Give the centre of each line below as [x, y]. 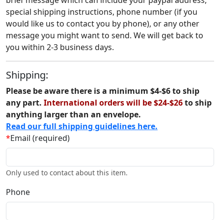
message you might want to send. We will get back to [105, 35]
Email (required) [40, 138]
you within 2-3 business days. [60, 47]
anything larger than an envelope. [73, 114]
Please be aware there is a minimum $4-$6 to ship [103, 91]
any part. [25, 103]
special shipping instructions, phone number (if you [102, 12]
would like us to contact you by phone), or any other [103, 24]
